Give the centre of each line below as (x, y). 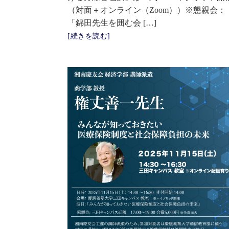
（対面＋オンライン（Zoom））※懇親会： (147, 10)
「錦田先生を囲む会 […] (112, 22)
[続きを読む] (89, 36)
